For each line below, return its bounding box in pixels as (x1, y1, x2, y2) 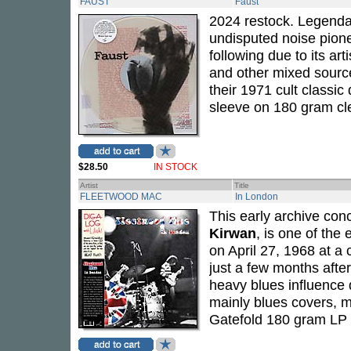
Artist (80, 181, 98, 190)
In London (235, 191, 278, 202)
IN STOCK (154, 161, 197, 172)
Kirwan (209, 225, 256, 241)
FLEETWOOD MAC (80, 191, 162, 202)
